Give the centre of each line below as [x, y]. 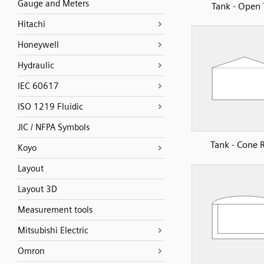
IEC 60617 [38, 86]
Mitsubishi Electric [53, 230]
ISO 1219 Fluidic [50, 107]
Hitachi [32, 24]
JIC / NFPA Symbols [54, 127]
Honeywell [38, 45]
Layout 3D [37, 189]
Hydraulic [36, 65]
